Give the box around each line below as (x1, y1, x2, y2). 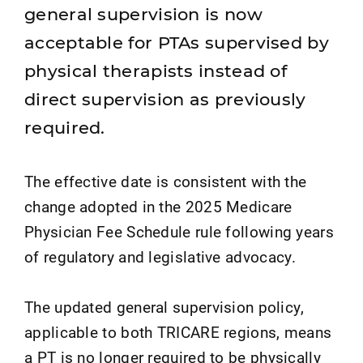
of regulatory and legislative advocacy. (24, 246, 297, 267)
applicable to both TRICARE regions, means (24, 322, 332, 343)
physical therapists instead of (24, 61, 287, 81)
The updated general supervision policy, (24, 297, 305, 318)
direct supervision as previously (24, 89, 306, 109)
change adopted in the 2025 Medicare (24, 196, 293, 217)
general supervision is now (24, 4, 263, 24)
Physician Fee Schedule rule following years (24, 221, 334, 242)
